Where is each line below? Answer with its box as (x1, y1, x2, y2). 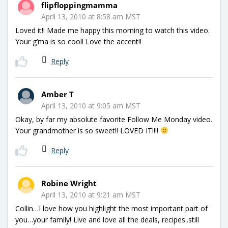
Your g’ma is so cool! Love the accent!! (15, 36, 141, 46)
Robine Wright (41, 178, 97, 188)
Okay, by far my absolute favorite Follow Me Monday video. (15, 114, 212, 124)
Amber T (41, 89, 74, 99)
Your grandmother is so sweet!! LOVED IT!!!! (15, 125, 160, 135)
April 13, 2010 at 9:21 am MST (41, 189, 140, 199)
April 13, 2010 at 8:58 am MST (41, 11, 140, 21)
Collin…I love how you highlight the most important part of (15, 203, 208, 213)
